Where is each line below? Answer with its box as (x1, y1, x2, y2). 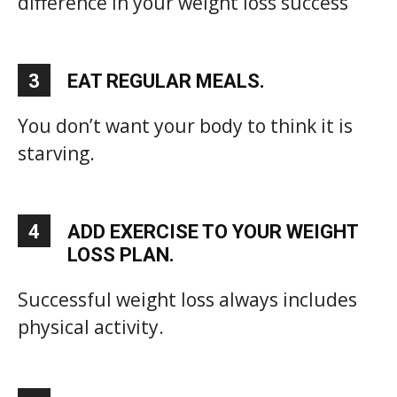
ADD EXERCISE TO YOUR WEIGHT (67, 220, 358, 243)
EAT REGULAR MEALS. (67, 69, 265, 92)
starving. (18, 140, 95, 166)
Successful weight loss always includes (18, 286, 357, 312)
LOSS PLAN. (67, 243, 175, 266)
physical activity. (18, 314, 164, 339)
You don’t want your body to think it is (18, 113, 353, 138)
